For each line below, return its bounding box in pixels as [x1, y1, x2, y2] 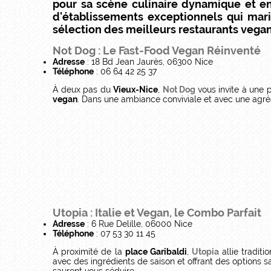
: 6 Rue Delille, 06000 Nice [85, 218, 192, 229]
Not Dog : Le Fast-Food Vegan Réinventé [53, 44, 261, 57]
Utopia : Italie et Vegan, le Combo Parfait [53, 206, 261, 219]
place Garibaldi [125, 246, 187, 256]
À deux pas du [53, 85, 113, 94]
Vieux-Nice [113, 85, 158, 94]
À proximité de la [53, 246, 125, 256]
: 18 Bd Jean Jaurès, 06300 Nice [85, 57, 213, 67]
